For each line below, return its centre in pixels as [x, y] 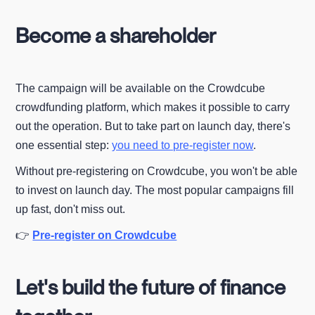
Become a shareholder [116, 35]
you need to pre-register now [183, 145]
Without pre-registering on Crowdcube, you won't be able [157, 171]
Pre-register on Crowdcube [105, 235]
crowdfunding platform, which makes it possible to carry [153, 107]
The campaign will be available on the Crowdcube [141, 88]
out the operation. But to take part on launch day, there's [153, 126]
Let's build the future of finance [151, 287]
